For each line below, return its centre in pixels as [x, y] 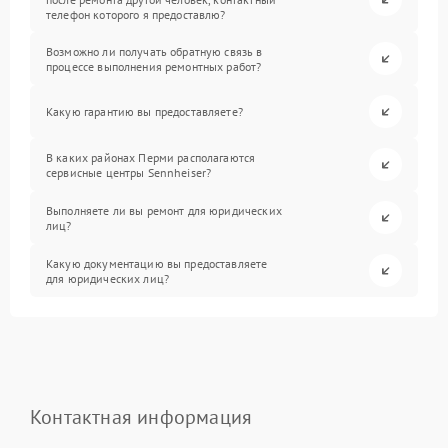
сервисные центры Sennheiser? [129, 172]
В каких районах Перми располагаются [151, 157]
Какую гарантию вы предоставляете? [144, 111]
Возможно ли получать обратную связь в [154, 51]
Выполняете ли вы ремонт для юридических [164, 210]
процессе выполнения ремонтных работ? [154, 66]
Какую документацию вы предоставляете [157, 263]
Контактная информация [141, 417]
